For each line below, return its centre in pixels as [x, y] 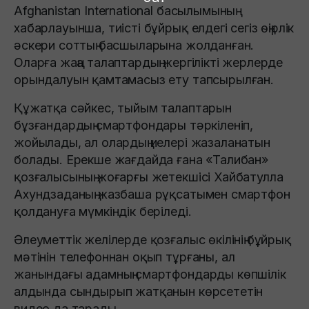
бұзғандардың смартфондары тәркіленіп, [134, 126]
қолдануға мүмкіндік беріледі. [103, 212]
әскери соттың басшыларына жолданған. [134, 46]
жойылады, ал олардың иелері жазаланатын [142, 143]
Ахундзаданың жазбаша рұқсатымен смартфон [152, 195]
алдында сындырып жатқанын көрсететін [139, 292]
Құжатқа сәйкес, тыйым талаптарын [123, 108]
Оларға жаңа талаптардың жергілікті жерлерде [149, 63]
